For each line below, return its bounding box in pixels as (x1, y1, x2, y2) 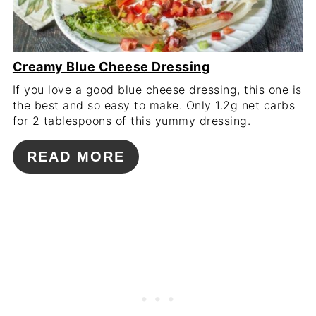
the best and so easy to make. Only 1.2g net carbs (12, 97, 296, 112)
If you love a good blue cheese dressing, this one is (12, 82, 302, 97)
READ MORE (26, 148, 125, 164)
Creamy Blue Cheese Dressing (12, 59, 210, 74)
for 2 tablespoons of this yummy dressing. (12, 113, 251, 128)
